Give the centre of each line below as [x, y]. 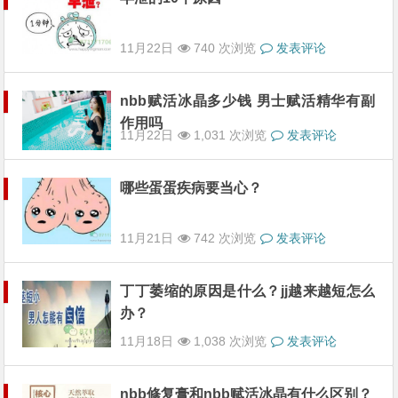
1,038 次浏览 [229, 341]
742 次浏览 [223, 238]
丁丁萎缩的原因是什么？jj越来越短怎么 [248, 291]
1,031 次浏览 [229, 135]
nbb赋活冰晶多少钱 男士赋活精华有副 [248, 101]
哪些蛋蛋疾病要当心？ [191, 188]
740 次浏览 [223, 48]
